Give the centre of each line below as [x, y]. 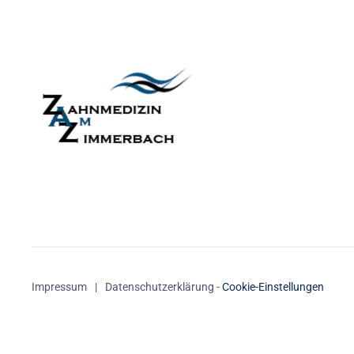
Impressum [59, 287]
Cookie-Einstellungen [273, 287]
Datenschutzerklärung [160, 287]
